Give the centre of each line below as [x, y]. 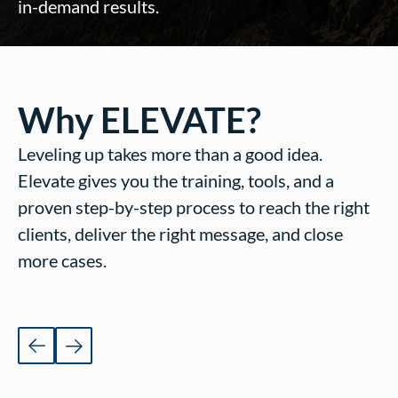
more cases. [62, 260]
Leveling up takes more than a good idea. [170, 154]
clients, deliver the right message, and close [180, 234]
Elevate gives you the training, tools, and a [176, 180]
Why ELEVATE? [139, 120]
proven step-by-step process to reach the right [194, 207]
